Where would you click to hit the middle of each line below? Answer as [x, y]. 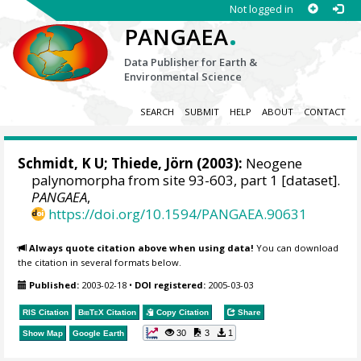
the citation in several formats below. [100, 262]
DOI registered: [170, 285]
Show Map [43, 333]
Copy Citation [182, 312]
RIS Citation [46, 312]
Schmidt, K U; [65, 164]
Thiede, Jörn [153, 164]
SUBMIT [201, 112]
